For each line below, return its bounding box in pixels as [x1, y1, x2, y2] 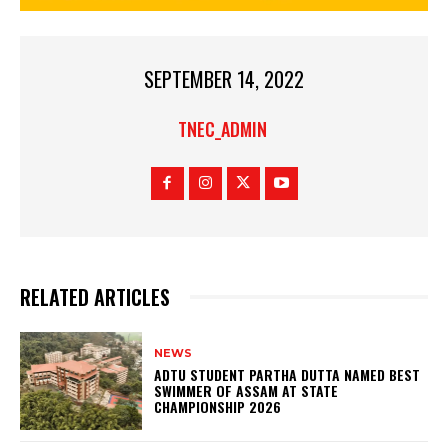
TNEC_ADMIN [178, 116, 267, 143]
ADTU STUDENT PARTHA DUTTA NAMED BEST [154, 363, 421, 385]
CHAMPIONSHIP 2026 [154, 395, 282, 417]
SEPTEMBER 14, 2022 [144, 64, 304, 95]
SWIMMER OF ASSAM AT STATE [154, 379, 339, 401]
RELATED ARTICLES [20, 282, 170, 313]
